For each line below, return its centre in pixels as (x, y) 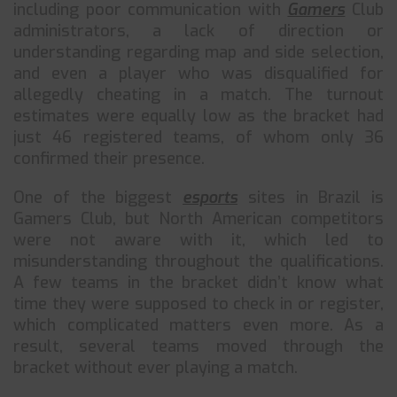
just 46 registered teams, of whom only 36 (198, 137)
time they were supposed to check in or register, (198, 304)
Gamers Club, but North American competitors (198, 219)
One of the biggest (98, 198)
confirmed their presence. (109, 159)
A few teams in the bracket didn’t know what (198, 283)
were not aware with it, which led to (198, 240)
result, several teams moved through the (198, 346)
